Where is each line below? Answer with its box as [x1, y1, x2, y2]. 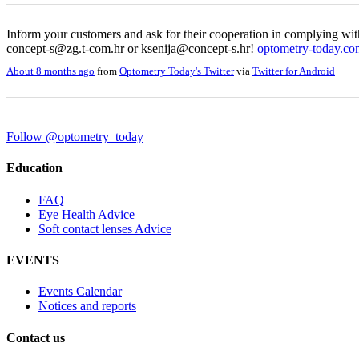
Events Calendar [38, 284, 122, 299]
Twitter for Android [252, 66, 335, 78]
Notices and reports [38, 299, 136, 313]
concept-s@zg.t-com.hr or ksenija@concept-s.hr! [6, 41, 257, 55]
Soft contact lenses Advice [38, 221, 171, 236]
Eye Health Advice [38, 207, 135, 221]
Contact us [6, 330, 65, 345]
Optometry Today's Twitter [119, 66, 234, 78]
